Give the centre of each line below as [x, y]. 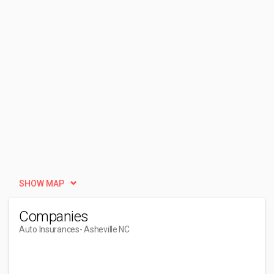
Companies [54, 217]
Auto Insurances [49, 229]
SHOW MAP [42, 183]
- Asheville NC [104, 229]
